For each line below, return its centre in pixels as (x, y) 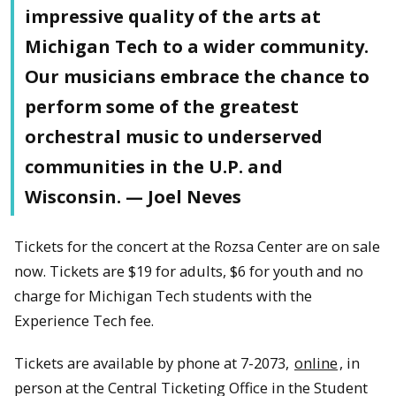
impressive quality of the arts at (173, 16)
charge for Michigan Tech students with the (163, 295)
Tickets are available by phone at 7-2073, (153, 363)
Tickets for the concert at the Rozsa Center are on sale (197, 246)
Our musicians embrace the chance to (197, 76)
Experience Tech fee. (84, 320)
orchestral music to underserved (174, 136)
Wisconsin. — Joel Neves (133, 196)
